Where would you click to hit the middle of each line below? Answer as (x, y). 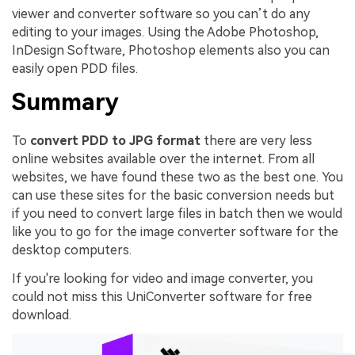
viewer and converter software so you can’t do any (161, 13)
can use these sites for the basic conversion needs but (173, 195)
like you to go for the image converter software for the (175, 231)
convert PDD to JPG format (115, 140)
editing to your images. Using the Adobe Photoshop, (165, 32)
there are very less (256, 140)
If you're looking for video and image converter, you (162, 278)
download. (42, 315)
